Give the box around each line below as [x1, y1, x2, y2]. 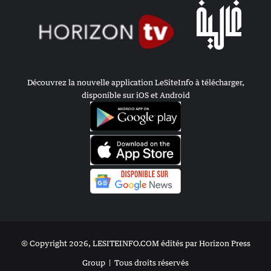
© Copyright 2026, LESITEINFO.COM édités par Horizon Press [21, 238, 250, 249]
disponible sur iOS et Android [81, 90, 190, 100]
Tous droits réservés [114, 258, 189, 268]
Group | [82, 258, 114, 268]
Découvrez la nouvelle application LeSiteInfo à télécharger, [27, 77, 244, 87]
